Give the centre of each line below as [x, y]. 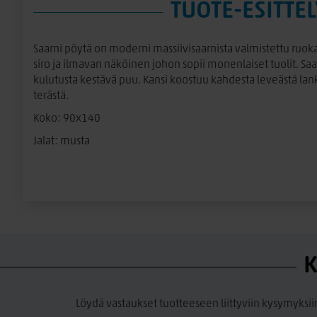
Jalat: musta [62, 142]
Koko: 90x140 [67, 119]
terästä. [51, 96]
